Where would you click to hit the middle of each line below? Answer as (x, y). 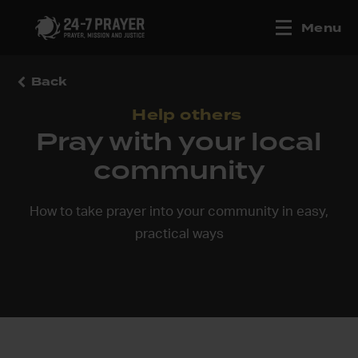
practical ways (179, 234)
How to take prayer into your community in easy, (179, 211)
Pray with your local (179, 141)
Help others (187, 115)
